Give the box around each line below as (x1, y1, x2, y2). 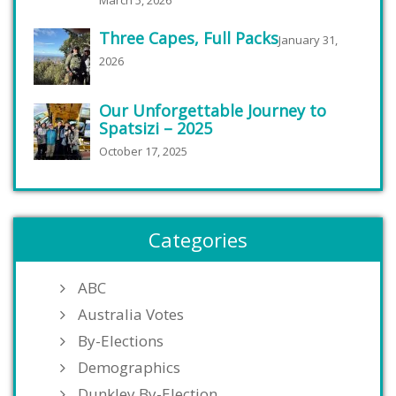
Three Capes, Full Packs (99, 27, 278, 49)
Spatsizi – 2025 (99, 118, 212, 140)
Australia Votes (78, 304, 184, 325)
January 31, (278, 32, 338, 49)
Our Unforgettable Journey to (99, 100, 326, 122)
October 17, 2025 (99, 143, 187, 160)
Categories (148, 226, 247, 254)
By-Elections (78, 331, 164, 352)
